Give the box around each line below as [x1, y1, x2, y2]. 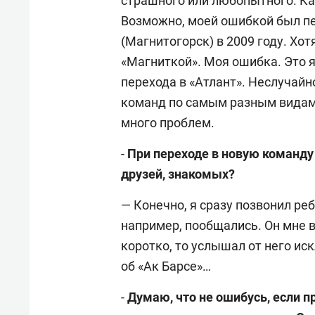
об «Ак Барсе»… [121, 258, 211, 274]
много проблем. [121, 115, 214, 130]
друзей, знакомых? [121, 166, 235, 181]
